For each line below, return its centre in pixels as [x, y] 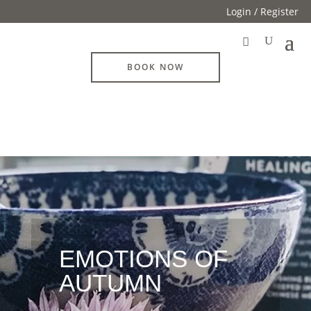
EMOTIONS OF [143, 259]
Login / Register [263, 11]
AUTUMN [110, 283]
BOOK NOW [155, 67]
